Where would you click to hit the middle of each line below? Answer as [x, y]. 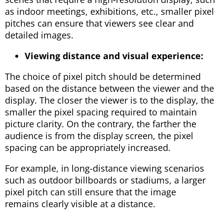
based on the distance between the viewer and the [110, 88]
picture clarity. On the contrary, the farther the [101, 124]
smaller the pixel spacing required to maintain [101, 112]
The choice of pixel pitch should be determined [103, 76]
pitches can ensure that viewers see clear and [99, 23]
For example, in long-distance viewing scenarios [105, 168]
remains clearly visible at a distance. [80, 203]
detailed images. [39, 35]
